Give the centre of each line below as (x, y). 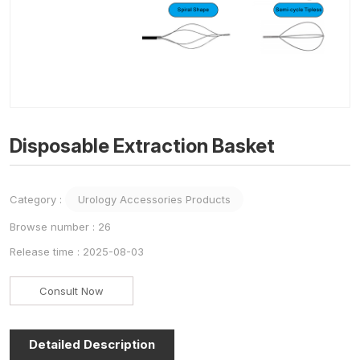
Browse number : (54, 227)
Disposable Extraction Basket (142, 146)
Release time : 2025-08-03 (77, 252)
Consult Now (72, 291)
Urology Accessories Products (154, 200)
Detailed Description (92, 345)
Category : (36, 199)
